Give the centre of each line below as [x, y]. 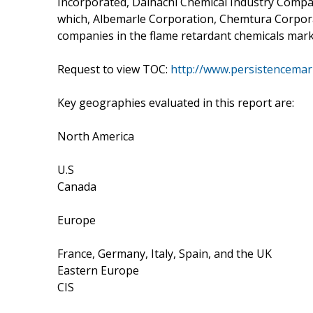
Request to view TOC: [114, 69]
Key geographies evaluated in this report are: [176, 102]
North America [96, 136]
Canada [77, 186]
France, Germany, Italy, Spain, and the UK [165, 253]
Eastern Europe [98, 270]
